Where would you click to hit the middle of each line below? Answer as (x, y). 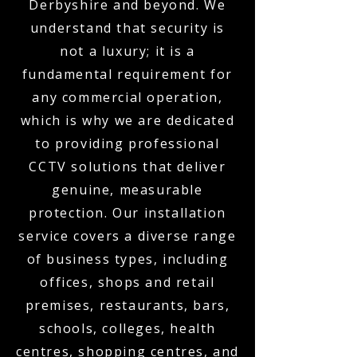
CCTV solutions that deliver (127, 167)
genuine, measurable (127, 190)
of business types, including (127, 259)
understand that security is (127, 28)
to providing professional (127, 143)
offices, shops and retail (127, 282)
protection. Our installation (127, 213)
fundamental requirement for (127, 74)
